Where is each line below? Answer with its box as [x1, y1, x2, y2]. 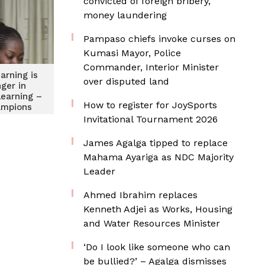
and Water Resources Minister [83, 218, 220, 229]
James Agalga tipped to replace [83, 137, 228, 148]
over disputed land [83, 76, 169, 87]
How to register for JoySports [83, 99, 217, 111]
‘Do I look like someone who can [83, 241, 230, 253]
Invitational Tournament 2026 [83, 114, 218, 125]
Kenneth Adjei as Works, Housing [83, 203, 232, 215]
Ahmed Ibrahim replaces [83, 189, 198, 201]
